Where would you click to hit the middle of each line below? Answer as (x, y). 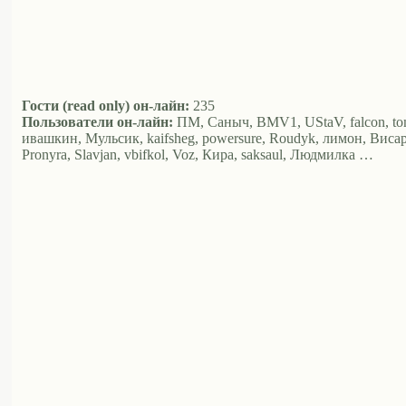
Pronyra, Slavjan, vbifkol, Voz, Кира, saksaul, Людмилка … (198, 155)
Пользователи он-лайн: (97, 122)
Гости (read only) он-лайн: (106, 106)
